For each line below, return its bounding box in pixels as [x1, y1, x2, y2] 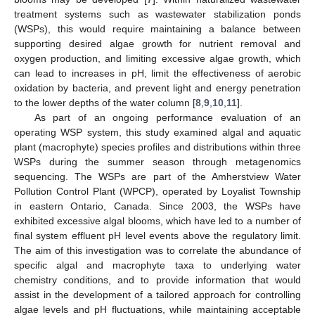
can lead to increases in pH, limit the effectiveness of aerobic [14, 67, 301, 79]
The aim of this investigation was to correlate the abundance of [14, 244, 301, 256]
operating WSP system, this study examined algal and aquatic [14, 126, 301, 138]
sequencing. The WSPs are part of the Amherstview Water [14, 170, 301, 182]
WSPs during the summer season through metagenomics [14, 155, 301, 167]
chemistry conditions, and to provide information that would [14, 274, 301, 285]
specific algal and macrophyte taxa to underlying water [14, 259, 301, 271]
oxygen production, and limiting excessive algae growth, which [14, 52, 301, 64]
